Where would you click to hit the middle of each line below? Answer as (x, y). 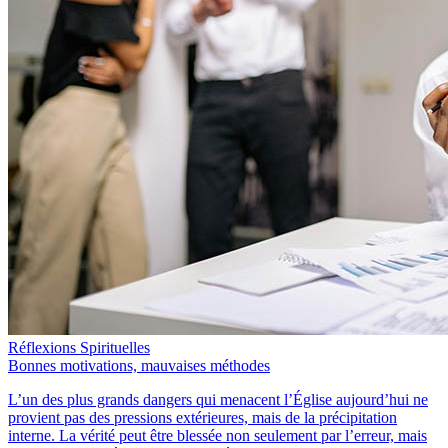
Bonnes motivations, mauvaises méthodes (139, 365)
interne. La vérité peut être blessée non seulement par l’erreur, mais (217, 435)
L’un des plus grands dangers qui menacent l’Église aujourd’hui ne (218, 399)
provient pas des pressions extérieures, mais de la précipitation (202, 417)
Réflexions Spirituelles (79, 347)
